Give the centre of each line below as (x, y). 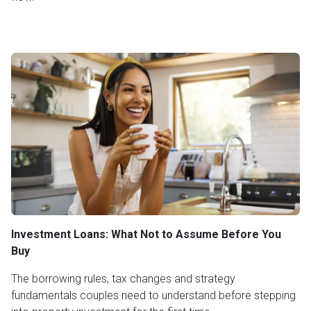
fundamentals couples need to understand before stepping (153, 296)
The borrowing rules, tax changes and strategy (123, 279)
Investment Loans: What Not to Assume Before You (146, 235)
